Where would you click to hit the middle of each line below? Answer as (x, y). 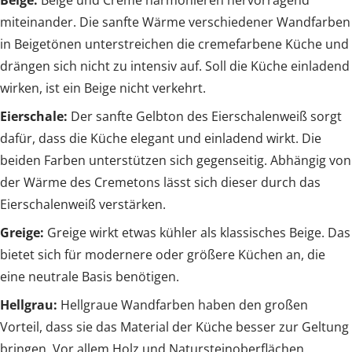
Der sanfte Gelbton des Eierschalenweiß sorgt (205, 116)
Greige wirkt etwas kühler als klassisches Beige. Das (197, 232)
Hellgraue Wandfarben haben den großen (183, 304)
